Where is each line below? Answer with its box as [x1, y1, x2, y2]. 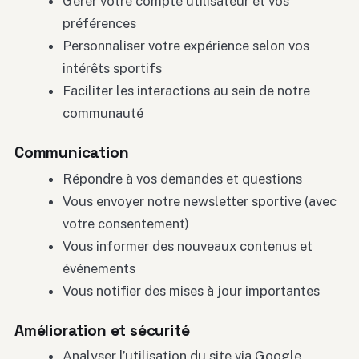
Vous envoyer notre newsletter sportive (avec [62, 192, 337, 209]
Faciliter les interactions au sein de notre [62, 83, 310, 99]
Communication [14, 143, 129, 163]
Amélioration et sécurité [14, 320, 190, 341]
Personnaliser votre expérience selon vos [62, 38, 309, 54]
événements [62, 260, 135, 276]
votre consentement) [62, 215, 189, 232]
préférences [62, 15, 136, 32]
